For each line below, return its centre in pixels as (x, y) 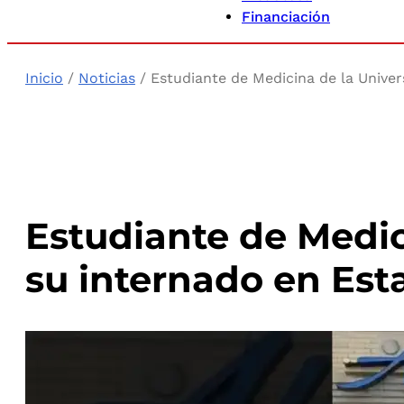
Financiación (286, 17)
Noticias (107, 78)
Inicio (44, 78)
